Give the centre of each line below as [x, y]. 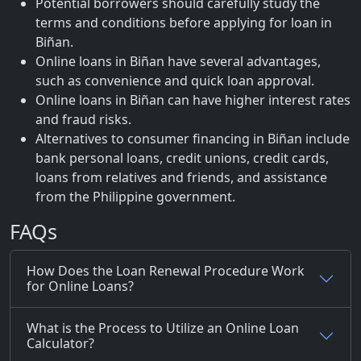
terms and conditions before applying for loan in [184, 23]
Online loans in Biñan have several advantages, [178, 61]
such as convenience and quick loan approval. [175, 81]
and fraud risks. [83, 119]
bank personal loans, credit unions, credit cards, [182, 158]
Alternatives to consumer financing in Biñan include [193, 139]
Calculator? [60, 343]
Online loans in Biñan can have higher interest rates [193, 100]
